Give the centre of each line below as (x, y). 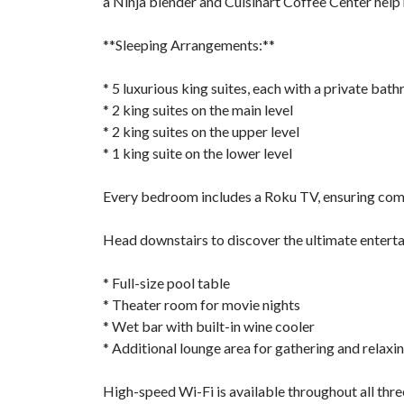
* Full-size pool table (166, 283)
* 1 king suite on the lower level (197, 153)
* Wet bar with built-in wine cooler (209, 326)
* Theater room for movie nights (202, 304)
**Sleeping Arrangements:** (189, 45)
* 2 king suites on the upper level (201, 131)
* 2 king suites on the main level (198, 110)
